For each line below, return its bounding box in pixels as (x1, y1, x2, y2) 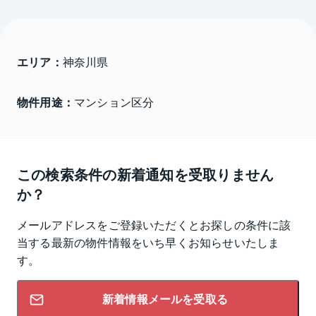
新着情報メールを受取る (102, 293, 229, 306)
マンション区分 (73, 93, 154, 110)
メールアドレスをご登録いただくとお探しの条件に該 (17, 217, 291, 233)
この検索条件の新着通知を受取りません (17, 164, 274, 185)
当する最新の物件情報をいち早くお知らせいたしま (17, 234, 280, 251)
